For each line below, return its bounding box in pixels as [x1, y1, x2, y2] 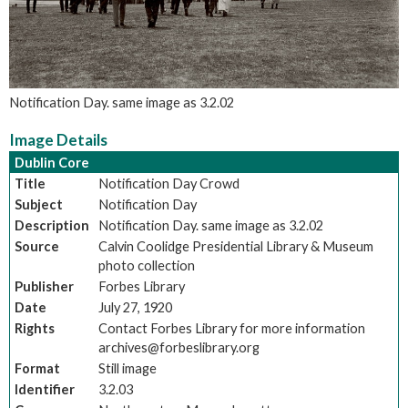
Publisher [15, 278, 74, 294]
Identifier [15, 381, 75, 397]
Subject [15, 196, 63, 212]
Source [15, 238, 59, 254]
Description [15, 217, 89, 233]
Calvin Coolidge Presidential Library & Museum [98, 238, 373, 254]
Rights [15, 320, 55, 336]
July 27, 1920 [98, 299, 172, 315]
